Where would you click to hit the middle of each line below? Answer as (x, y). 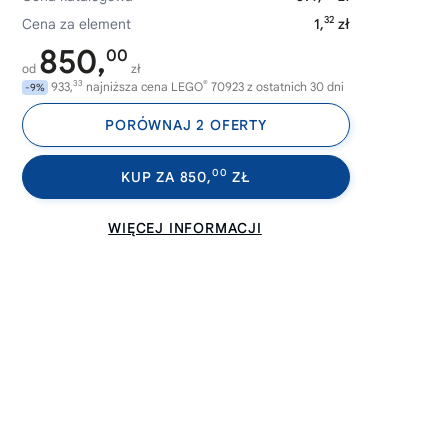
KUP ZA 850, (166, 177)
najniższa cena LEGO (143, 86)
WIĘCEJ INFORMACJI (185, 228)
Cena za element (76, 24)
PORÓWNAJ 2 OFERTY (186, 125)
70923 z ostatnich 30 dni (276, 86)
